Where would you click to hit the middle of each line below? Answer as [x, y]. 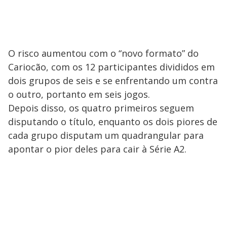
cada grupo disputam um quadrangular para [106, 135]
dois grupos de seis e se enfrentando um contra [113, 80]
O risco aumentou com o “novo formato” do [103, 53]
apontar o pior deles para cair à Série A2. [97, 149]
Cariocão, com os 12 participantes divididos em [111, 67]
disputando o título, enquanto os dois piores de [113, 121]
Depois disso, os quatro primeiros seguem [101, 108]
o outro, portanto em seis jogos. [79, 94]
